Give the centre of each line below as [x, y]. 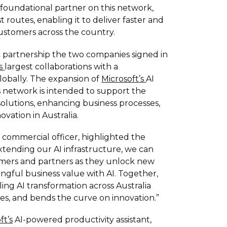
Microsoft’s [124, 79]
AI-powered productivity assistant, [82, 219]
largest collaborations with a [62, 66]
